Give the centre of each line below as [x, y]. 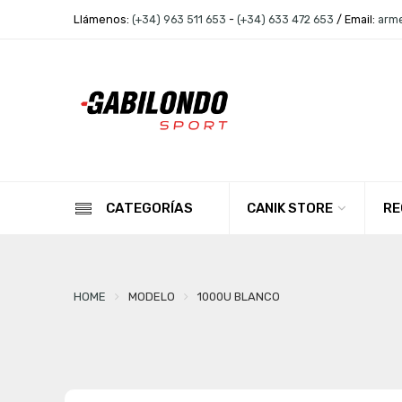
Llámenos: [102, 19]
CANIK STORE [289, 209]
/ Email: [355, 19]
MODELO [151, 296]
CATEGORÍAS [149, 209]
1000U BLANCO [238, 296]
